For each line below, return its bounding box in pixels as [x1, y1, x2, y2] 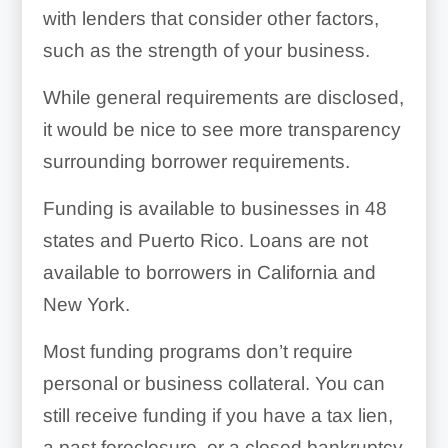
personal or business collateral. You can [42, 373, 385, 395]
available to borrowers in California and [42, 262, 376, 284]
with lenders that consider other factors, [42, 8, 379, 30]
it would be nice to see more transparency [42, 119, 401, 141]
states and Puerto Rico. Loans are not [42, 230, 368, 252]
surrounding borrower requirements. [42, 151, 350, 173]
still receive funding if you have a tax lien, [42, 405, 393, 427]
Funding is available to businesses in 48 [42, 198, 387, 220]
